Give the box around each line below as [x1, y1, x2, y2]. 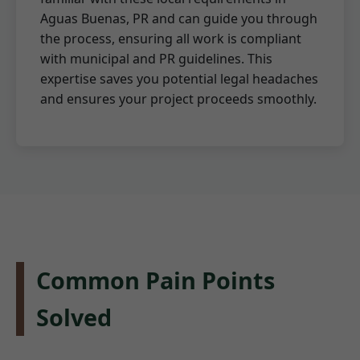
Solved [36, 301, 112, 333]
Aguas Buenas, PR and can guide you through [40, 10, 317, 28]
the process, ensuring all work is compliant [40, 30, 301, 48]
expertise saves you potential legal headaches [40, 70, 318, 88]
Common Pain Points [36, 264, 275, 297]
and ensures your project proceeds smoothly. [40, 90, 317, 108]
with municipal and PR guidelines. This [40, 50, 272, 68]
